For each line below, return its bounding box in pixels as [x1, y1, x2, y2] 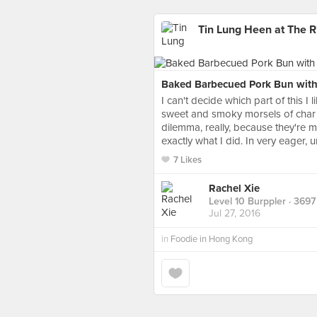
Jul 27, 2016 [209, 207, 260, 220]
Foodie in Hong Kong [171, 234, 253, 245]
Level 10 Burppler [209, 195, 286, 208]
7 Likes [173, 154, 202, 166]
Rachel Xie [209, 182, 260, 195]
